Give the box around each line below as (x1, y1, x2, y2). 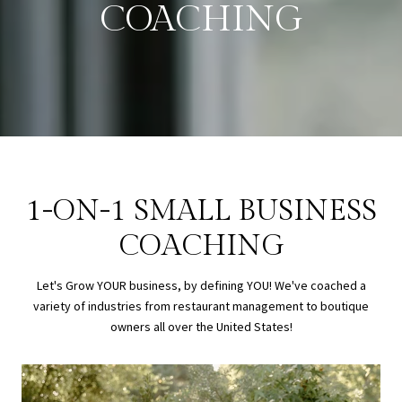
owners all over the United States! (109, 319, 293, 335)
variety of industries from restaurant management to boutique (33, 298, 369, 314)
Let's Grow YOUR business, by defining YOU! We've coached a (36, 277, 366, 293)
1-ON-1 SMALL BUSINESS (25, 194, 377, 228)
